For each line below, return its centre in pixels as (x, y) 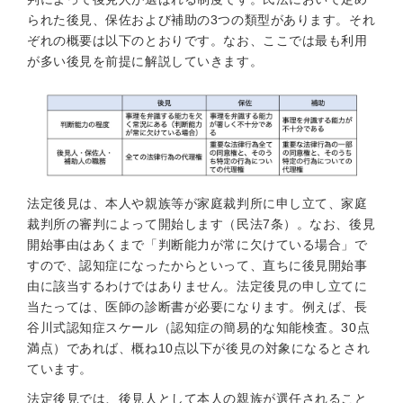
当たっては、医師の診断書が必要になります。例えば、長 (197, 307)
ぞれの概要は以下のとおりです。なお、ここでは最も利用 (197, 40)
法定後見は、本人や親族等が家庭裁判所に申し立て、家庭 (197, 203)
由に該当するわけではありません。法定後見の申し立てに (197, 286)
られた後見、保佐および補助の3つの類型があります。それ (201, 20)
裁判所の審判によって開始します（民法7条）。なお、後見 (201, 224)
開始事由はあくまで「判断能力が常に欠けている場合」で (197, 245)
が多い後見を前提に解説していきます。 (145, 61)
